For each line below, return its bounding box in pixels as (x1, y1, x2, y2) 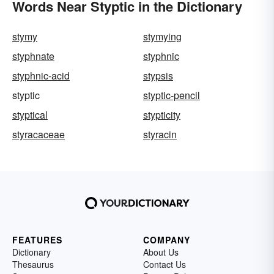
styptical (12, 108, 48, 122)
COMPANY (143, 234, 190, 246)
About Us (143, 246, 179, 259)
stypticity (143, 108, 180, 122)
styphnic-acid (12, 68, 70, 83)
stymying (143, 29, 182, 44)
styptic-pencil (143, 88, 200, 103)
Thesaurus (12, 258, 54, 271)
